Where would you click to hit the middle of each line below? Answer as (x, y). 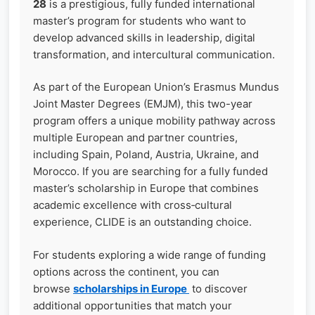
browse (53, 288)
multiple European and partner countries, (135, 138)
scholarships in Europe (130, 288)
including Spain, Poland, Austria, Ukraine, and (146, 155)
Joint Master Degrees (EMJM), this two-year (143, 104)
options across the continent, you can (126, 271)
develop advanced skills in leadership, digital (144, 37)
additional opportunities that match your (133, 305)
